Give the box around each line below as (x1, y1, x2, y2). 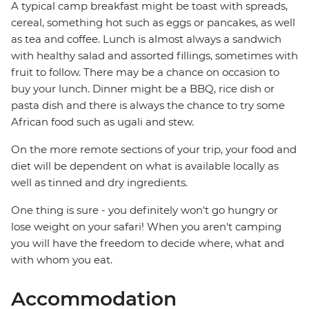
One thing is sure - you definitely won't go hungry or (11, 203, 278, 217)
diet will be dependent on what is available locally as (11, 159, 279, 173)
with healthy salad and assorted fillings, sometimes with (11, 49, 298, 63)
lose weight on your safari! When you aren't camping (11, 220, 281, 234)
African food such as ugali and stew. (11, 115, 194, 129)
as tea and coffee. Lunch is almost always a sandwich (11, 32, 281, 46)
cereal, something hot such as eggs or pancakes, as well (11, 16, 295, 30)
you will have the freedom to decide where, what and (11, 237, 284, 250)
